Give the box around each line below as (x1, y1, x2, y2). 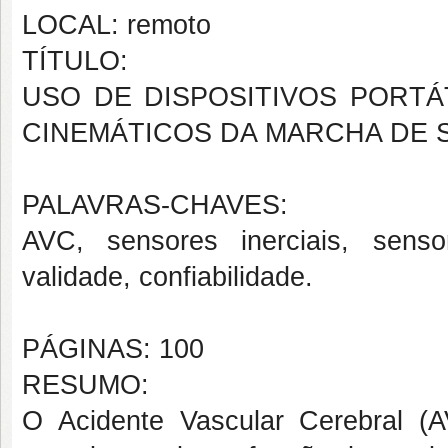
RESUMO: (22, 370, 149, 400)
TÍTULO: (22, 46, 128, 76)
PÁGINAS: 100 (22, 334, 204, 364)
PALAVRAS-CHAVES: (22, 190, 288, 220)
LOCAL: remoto (22, 10, 211, 40)
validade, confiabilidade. (22, 262, 313, 292)
